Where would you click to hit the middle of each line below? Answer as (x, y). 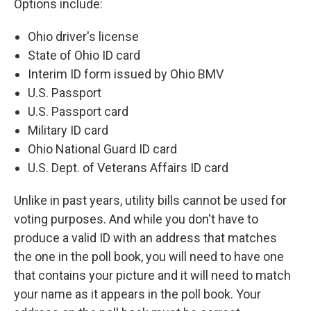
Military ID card (68, 130)
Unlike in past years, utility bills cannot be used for (150, 200)
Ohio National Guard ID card (102, 149)
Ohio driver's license (83, 36)
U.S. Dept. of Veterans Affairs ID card (128, 168)
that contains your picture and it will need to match (152, 275)
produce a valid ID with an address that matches (145, 238)
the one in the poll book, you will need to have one (149, 257)
